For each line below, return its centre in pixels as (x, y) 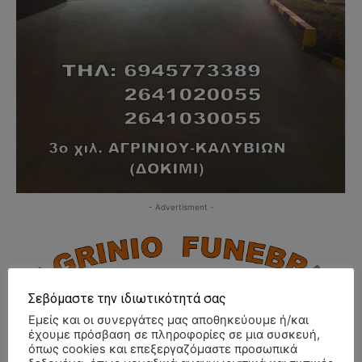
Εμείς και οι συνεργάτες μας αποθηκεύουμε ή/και (168, 320)
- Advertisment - (181, 206)
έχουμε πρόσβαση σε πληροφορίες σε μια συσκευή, (174, 334)
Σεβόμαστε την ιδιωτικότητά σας (127, 298)
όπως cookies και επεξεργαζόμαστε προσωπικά (163, 349)
